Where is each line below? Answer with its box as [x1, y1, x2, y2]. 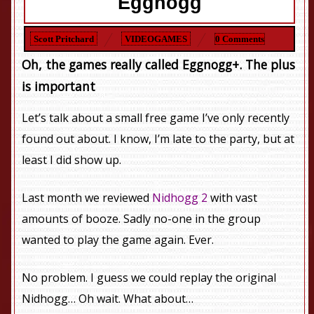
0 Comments [215, 34, 265, 45]
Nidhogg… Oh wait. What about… [22, 291, 194, 307]
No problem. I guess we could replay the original [22, 270, 277, 286]
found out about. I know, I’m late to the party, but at [22, 131, 295, 147]
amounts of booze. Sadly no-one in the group [22, 211, 261, 227]
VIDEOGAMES [125, 34, 188, 45]
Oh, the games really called [22, 56, 183, 74]
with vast [207, 190, 258, 206]
